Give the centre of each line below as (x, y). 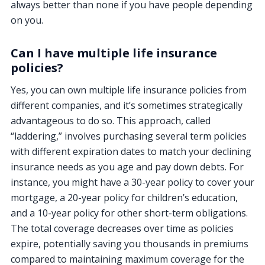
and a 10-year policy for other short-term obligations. (129, 213)
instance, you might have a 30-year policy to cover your (132, 182)
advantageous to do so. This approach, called (111, 120)
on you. (27, 20)
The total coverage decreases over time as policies (122, 228)
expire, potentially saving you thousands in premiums (130, 243)
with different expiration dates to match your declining (131, 151)
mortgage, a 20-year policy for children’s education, (124, 197)
